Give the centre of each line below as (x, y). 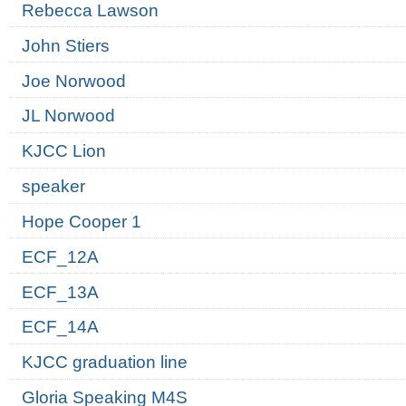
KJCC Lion (63, 151)
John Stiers (65, 45)
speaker (53, 187)
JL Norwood (68, 116)
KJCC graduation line (104, 362)
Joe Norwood (73, 81)
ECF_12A (60, 256)
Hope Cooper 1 (81, 221)
